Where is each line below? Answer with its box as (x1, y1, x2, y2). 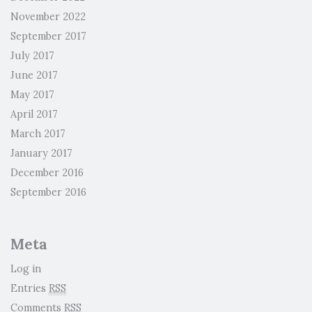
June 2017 (10, 69, 58, 82)
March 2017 (10, 127, 65, 141)
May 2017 (10, 88, 54, 102)
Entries (10, 282, 49, 295)
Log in (10, 263, 41, 276)
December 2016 (10, 166, 84, 180)
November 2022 (10, 10, 86, 24)
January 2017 (10, 147, 72, 160)
